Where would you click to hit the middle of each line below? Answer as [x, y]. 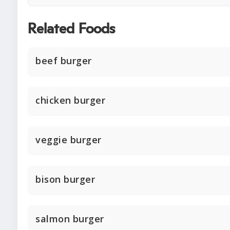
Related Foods [71, 30]
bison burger [65, 179]
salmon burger [70, 219]
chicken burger [70, 100]
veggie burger [69, 140]
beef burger [64, 61]
